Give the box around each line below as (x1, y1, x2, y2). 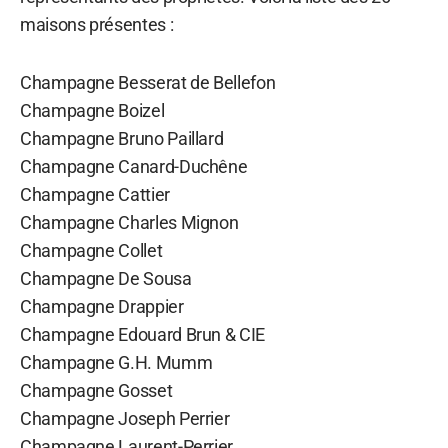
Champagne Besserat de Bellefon (20, 71, 276, 93)
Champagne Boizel (20, 99, 165, 121)
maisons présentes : (20, 13, 174, 35)
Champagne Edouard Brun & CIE (20, 323, 265, 345)
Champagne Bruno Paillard (20, 127, 224, 149)
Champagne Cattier (20, 183, 170, 205)
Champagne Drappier (20, 295, 184, 317)
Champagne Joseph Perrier (20, 407, 230, 429)
